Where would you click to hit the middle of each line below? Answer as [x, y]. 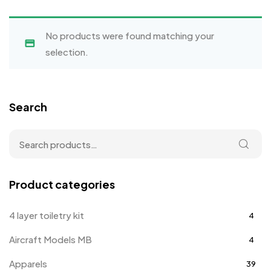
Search [28, 107]
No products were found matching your [130, 36]
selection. [67, 52]
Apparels [28, 264]
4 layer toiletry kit [47, 215]
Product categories [62, 184]
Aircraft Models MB [51, 240]
